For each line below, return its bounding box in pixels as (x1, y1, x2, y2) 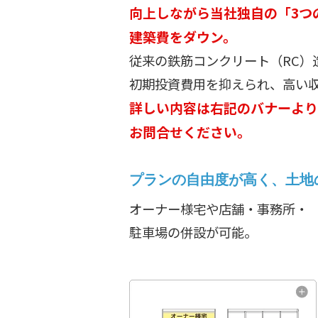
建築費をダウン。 (129, 26, 236, 46)
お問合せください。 (129, 121, 251, 141)
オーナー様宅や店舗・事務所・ (129, 199, 308, 218)
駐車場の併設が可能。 (129, 222, 257, 241)
